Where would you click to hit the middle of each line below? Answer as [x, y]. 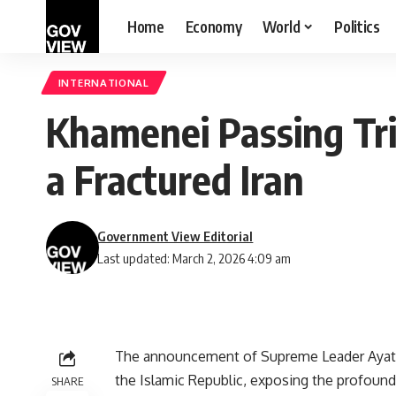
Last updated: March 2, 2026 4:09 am [194, 259]
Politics [357, 26]
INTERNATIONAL [103, 83]
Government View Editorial [175, 236]
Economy [213, 26]
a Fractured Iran [175, 180]
